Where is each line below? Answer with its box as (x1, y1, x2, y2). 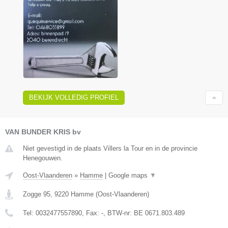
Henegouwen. (23, 154, 63, 162)
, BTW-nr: (103, 209, 134, 217)
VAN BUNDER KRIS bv (5, 128, 81, 136)
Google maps (108, 172, 150, 180)
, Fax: (82, 209, 101, 217)
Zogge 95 (23, 190, 50, 198)
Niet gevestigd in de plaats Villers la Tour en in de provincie (23, 145, 197, 153)
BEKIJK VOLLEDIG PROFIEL (29, 94, 119, 102)
